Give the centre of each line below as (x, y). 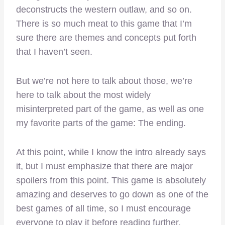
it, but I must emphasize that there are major (104, 166)
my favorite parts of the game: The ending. (101, 123)
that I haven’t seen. (54, 52)
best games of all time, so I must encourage (103, 209)
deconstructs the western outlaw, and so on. (104, 10)
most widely (126, 95)
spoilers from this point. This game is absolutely (111, 181)
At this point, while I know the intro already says (111, 152)
